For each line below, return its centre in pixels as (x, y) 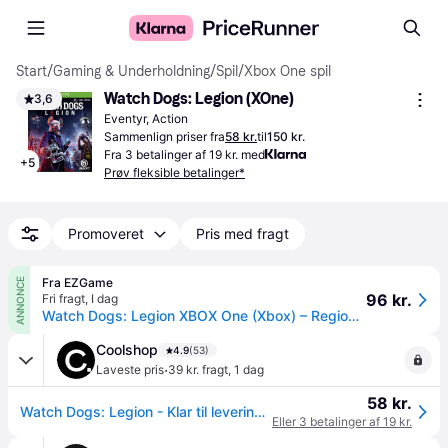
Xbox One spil (287, 71)
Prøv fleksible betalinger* (174, 172)
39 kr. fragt (198, 369)
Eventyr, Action (146, 118)
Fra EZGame (77, 282)
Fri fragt (63, 298)
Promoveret (106, 233)
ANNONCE (19, 300)
